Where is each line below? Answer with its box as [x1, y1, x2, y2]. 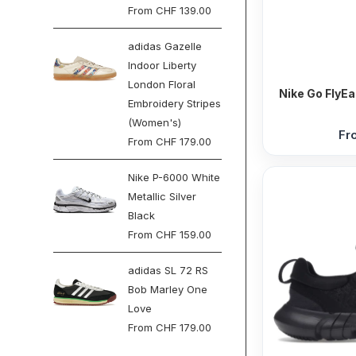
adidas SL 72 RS [128, 264, 209, 277]
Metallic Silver [128, 190, 197, 203]
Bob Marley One [128, 283, 208, 296]
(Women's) [128, 116, 182, 129]
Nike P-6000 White [128, 171, 221, 184]
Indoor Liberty [128, 59, 197, 72]
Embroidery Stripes [128, 97, 222, 110]
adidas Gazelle [128, 40, 203, 52]
